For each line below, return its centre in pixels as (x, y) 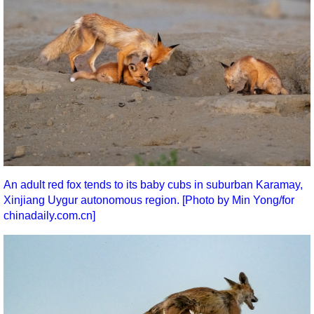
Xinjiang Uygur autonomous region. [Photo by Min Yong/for (149, 200)
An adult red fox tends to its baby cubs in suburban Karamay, (153, 185)
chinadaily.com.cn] (49, 216)
